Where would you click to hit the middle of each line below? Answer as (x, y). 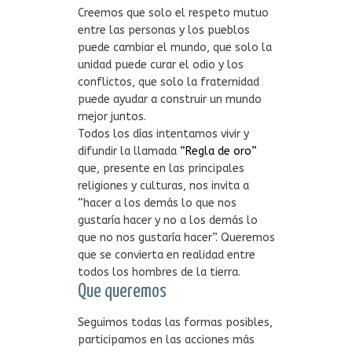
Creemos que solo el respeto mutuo (174, 13)
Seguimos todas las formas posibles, (176, 323)
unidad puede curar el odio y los (161, 65)
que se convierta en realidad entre (167, 255)
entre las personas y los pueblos (164, 30)
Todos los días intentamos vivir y (164, 134)
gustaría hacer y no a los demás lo (168, 220)
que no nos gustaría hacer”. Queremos (177, 238)
